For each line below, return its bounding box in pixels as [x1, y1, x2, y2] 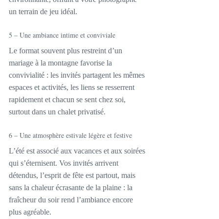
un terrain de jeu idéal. [9, 7, 77, 16]
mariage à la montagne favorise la [9, 59, 114, 67]
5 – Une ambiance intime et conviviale [9, 30, 115, 40]
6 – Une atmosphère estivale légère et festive [9, 131, 132, 140]
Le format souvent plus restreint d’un [9, 46, 124, 55]
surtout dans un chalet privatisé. [9, 108, 106, 116]
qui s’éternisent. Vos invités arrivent [9, 159, 120, 168]
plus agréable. [9, 208, 51, 217]
